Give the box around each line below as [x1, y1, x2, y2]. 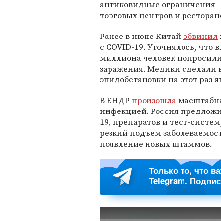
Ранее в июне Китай [100, 30, 183, 42]
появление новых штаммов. [100, 138, 212, 149]
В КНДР [100, 94, 132, 106]
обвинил [183, 30, 218, 42]
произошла [132, 94, 176, 106]
